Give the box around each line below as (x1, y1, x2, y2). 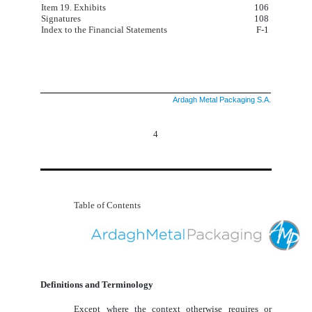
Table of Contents (74, 199, 141, 210)
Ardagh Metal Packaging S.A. (173, 95, 272, 104)
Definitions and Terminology (40, 279, 154, 290)
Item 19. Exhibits (40, 2, 106, 13)
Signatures (40, 13, 81, 24)
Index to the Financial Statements (40, 24, 167, 36)
